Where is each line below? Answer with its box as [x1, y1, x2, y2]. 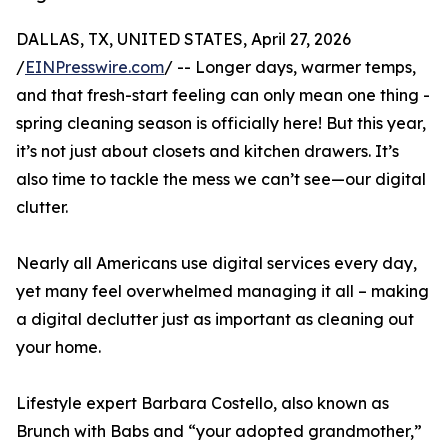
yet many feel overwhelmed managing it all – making [16, 281, 429, 302]
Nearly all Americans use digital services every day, [16, 253, 417, 274]
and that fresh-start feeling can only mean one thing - [16, 85, 430, 106]
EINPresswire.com [25, 57, 164, 78]
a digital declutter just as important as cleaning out [16, 309, 414, 330]
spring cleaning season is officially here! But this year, [16, 113, 426, 134]
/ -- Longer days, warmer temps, [164, 57, 416, 78]
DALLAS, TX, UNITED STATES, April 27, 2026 [16, 29, 351, 50]
